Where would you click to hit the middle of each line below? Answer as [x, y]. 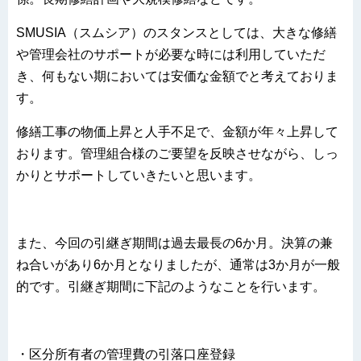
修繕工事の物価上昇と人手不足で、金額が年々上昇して [177, 132]
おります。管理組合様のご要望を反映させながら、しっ [177, 154]
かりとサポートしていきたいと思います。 [139, 176]
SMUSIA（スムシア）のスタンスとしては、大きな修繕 [176, 33]
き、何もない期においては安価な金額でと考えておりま [177, 77]
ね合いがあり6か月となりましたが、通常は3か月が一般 [178, 265]
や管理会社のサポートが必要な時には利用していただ [171, 55]
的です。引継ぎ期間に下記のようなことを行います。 [171, 287]
